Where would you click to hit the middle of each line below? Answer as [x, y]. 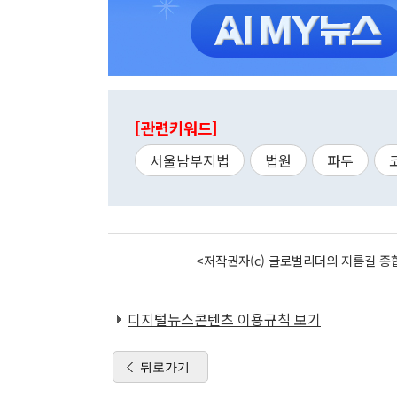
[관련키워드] [176, 128]
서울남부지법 [190, 160]
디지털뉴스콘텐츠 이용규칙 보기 [224, 319]
